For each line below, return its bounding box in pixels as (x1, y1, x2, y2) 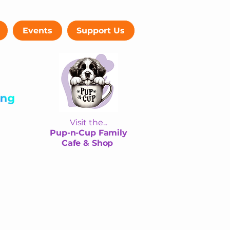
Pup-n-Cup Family (50, 128, 127, 138)
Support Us (76, 26, 125, 35)
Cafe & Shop (61, 138, 116, 148)
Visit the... (69, 118, 108, 127)
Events (23, 26, 53, 35)
